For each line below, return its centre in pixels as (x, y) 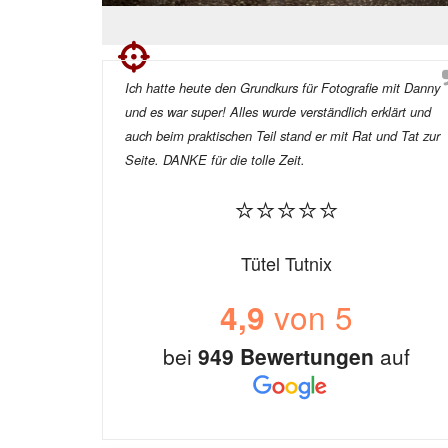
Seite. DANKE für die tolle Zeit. (215, 160)
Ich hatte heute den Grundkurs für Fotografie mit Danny (282, 88)
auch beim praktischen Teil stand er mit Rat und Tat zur (282, 136)
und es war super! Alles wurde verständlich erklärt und (278, 112)
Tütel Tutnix (286, 263)
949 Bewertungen (285, 356)
